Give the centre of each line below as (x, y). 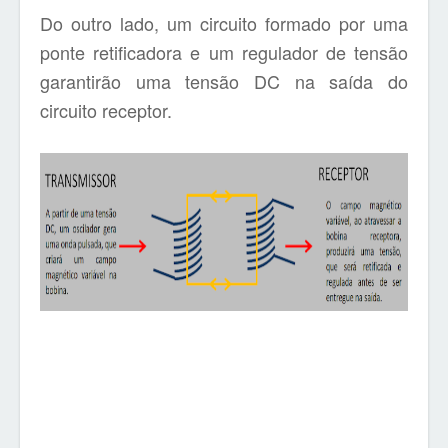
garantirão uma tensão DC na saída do (224, 81)
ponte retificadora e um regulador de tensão (224, 52)
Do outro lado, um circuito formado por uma (224, 23)
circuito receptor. (106, 110)
